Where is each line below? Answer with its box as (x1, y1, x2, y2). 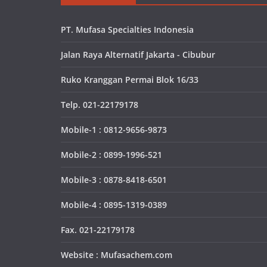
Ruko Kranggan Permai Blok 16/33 (61, 74, 198, 86)
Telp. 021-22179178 (61, 99, 138, 111)
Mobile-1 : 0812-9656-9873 (61, 124, 167, 136)
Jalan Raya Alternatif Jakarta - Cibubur (61, 49, 215, 61)
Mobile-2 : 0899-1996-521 (61, 149, 162, 161)
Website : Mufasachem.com (61, 249, 172, 261)
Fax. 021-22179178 (61, 224, 135, 236)
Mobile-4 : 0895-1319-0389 (61, 199, 167, 211)
